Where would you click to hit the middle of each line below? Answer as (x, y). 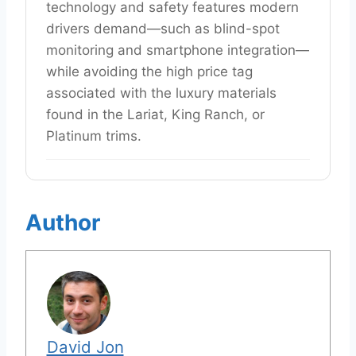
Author (63, 222)
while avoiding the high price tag (149, 71)
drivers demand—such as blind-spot (163, 28)
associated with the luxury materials (161, 93)
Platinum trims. (94, 135)
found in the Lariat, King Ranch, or (155, 114)
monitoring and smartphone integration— (178, 50)
